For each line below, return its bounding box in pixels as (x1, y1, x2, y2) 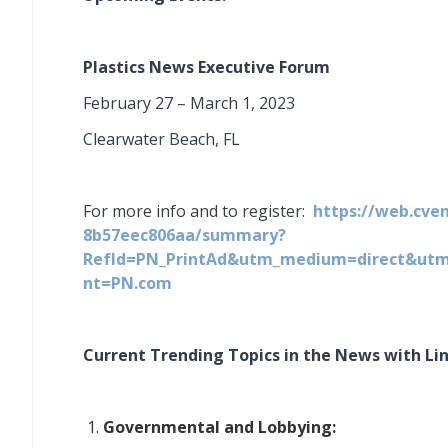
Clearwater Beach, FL (83, 128, 240, 150)
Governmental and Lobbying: (103, 416, 336, 438)
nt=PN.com (83, 272, 172, 294)
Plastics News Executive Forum (83, 56, 330, 78)
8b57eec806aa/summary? (83, 224, 286, 246)
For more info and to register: (83, 200, 305, 222)
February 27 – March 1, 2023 (83, 92, 295, 114)
